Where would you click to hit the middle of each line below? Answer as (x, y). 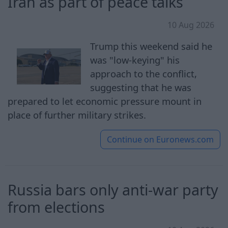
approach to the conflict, (144, 73)
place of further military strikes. (77, 115)
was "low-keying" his (135, 60)
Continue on (131, 139)
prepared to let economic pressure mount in (105, 101)
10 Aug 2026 (191, 25)
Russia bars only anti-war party (113, 189)
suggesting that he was (141, 87)
